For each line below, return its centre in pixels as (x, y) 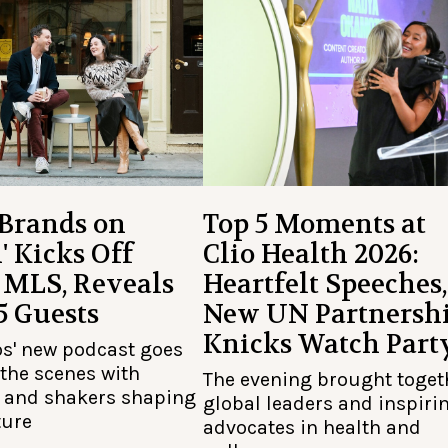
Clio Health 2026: (311, 254)
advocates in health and (312, 427)
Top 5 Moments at (315, 224)
